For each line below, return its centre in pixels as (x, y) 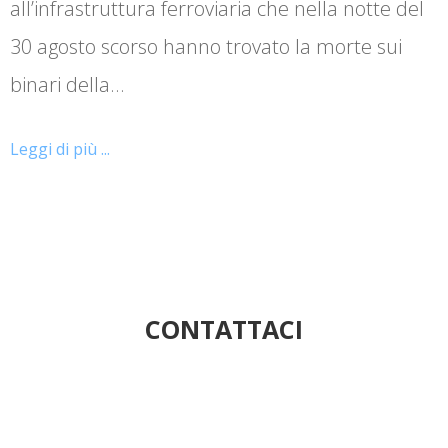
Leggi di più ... (60, 148)
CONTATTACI (224, 328)
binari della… (67, 84)
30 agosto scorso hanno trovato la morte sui (206, 46)
